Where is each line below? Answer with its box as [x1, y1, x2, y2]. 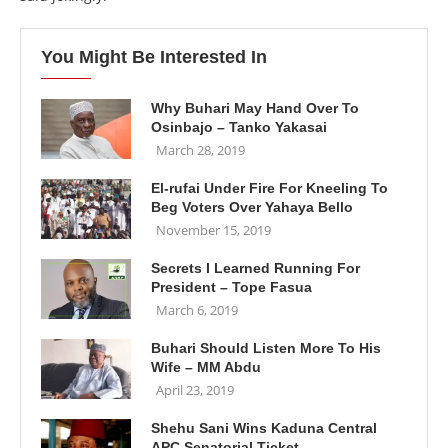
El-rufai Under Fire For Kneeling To [151, 180, 388, 196]
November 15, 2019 [156, 221, 271, 239]
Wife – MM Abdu [151, 359, 261, 375]
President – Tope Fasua [151, 279, 312, 295]
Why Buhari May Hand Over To [151, 100, 359, 116]
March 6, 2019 [156, 301, 238, 319]
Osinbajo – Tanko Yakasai [151, 119, 327, 135]
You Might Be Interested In [41, 47, 267, 67]
